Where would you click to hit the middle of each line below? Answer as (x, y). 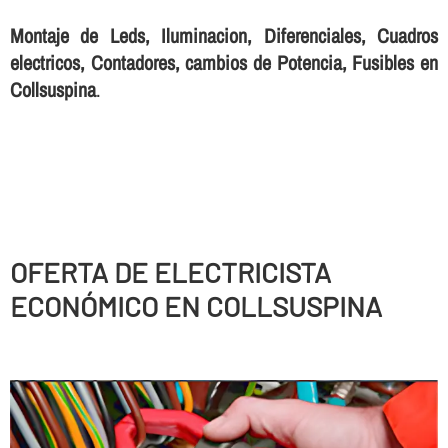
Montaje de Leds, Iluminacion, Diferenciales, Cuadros (224, 36)
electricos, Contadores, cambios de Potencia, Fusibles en (224, 63)
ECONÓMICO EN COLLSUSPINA (195, 305)
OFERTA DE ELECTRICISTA (170, 271)
